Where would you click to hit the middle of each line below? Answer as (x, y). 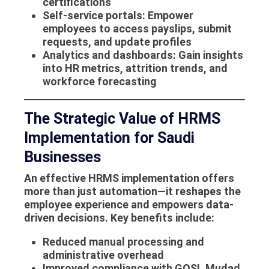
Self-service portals (92, 16)
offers (217, 178)
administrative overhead (103, 255)
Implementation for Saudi (109, 138)
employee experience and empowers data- (129, 204)
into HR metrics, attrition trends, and (135, 68)
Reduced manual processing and (123, 241)
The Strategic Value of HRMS (122, 119)
